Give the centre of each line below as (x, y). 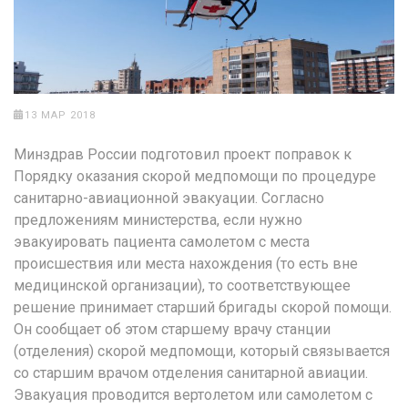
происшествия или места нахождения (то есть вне (186, 263)
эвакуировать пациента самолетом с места (162, 241)
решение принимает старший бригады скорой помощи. (203, 307)
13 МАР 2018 (60, 115)
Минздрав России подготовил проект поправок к (183, 154)
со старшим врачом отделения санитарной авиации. (191, 372)
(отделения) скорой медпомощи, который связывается (202, 351)
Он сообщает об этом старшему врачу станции (172, 329)
